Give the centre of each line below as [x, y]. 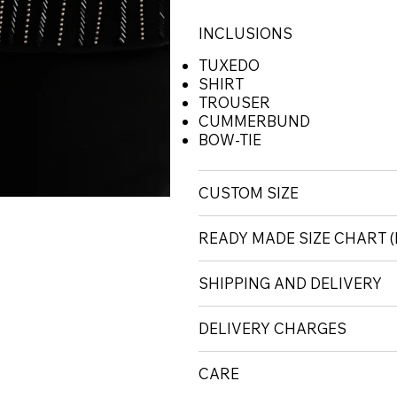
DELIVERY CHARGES [272, 329]
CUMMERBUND [254, 121]
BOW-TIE [230, 140]
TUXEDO [229, 66]
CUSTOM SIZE [249, 193]
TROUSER [234, 103]
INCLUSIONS [245, 34]
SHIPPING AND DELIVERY [290, 284]
